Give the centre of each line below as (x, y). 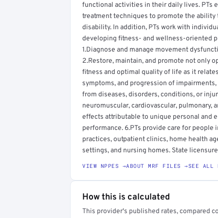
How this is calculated (126, 197)
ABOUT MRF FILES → (157, 165)
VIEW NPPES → (104, 165)
